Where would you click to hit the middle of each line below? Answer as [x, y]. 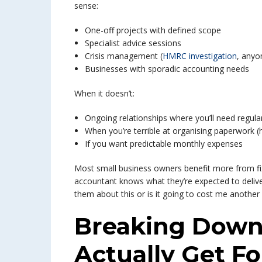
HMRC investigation [200, 56]
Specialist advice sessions [133, 43]
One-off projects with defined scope [153, 30]
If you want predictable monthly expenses [164, 144]
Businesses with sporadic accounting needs [167, 69]
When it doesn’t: [104, 93]
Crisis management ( [124, 56]
